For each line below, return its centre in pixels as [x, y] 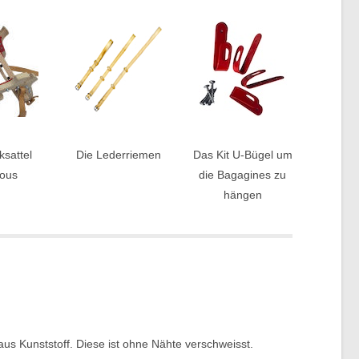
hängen [242, 195]
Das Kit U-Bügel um [242, 155]
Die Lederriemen [118, 155]
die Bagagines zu [243, 175]
